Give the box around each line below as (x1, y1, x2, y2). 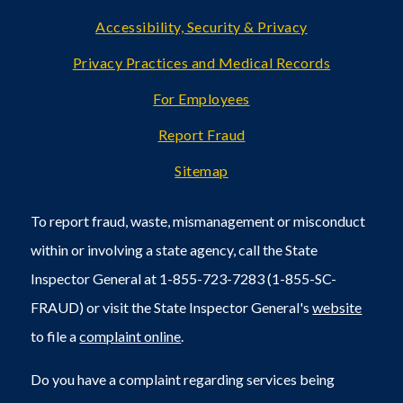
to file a (31, 327, 80, 345)
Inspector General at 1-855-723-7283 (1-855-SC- (31, 269, 337, 287)
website (312, 298, 363, 316)
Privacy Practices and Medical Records (72, 53, 331, 71)
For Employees (153, 89, 250, 107)
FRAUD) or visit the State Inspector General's (31, 298, 313, 316)
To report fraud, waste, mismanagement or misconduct (31, 211, 366, 229)
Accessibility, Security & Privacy (95, 17, 308, 35)
